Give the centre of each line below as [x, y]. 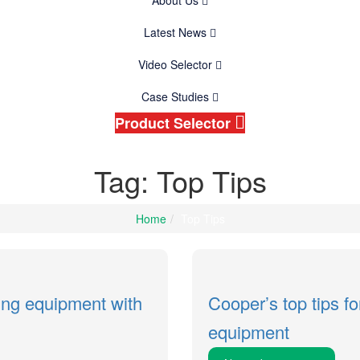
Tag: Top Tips [180, 181]
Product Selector [173, 123]
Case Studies [175, 97]
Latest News [175, 33]
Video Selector [175, 65]
